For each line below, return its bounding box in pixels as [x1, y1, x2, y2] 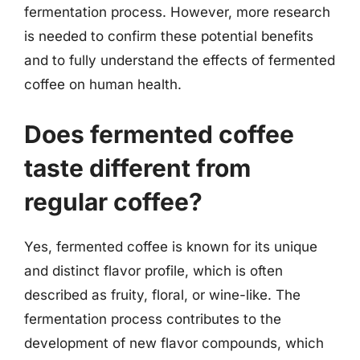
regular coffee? [24, 186, 202, 216]
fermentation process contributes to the [24, 310, 281, 327]
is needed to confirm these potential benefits [24, 28, 313, 44]
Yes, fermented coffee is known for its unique [24, 238, 317, 255]
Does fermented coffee [24, 119, 294, 149]
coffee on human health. [24, 76, 182, 92]
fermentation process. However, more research [24, 4, 330, 20]
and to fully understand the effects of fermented [24, 52, 335, 68]
